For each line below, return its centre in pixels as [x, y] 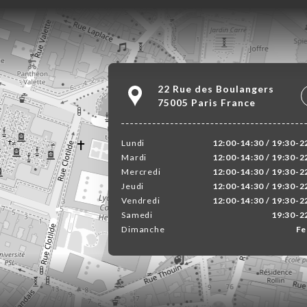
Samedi [137, 214]
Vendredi [141, 200]
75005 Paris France [206, 102]
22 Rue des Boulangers [216, 88]
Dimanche [143, 229]
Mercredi [141, 171]
